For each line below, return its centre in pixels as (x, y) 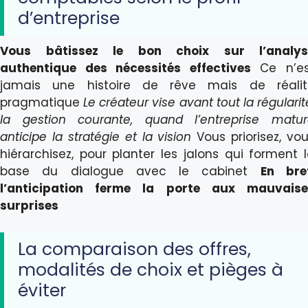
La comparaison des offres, (134, 249)
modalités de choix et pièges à (151, 269)
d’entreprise (69, 19)
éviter (42, 290)
